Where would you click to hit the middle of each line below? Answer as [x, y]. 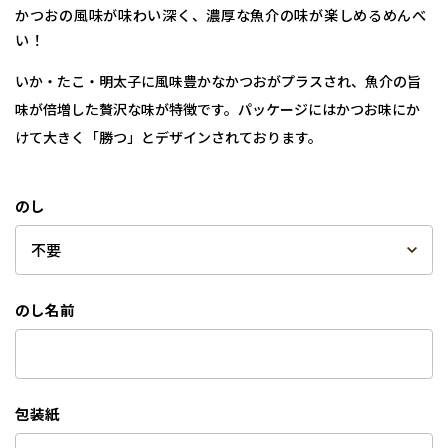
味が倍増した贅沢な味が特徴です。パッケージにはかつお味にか [217, 108]
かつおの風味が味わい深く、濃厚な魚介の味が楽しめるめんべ [221, 14]
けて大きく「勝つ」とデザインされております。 [168, 136]
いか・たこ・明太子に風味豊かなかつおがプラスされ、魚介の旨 [218, 80]
